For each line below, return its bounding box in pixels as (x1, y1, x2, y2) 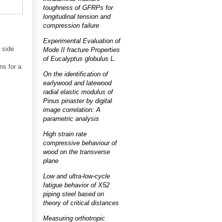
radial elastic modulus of (43, 88, 113, 96)
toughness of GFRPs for (43, 3, 113, 11)
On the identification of (43, 70, 108, 78)
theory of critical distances (43, 199, 119, 207)
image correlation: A (43, 106, 101, 113)
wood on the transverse (43, 148, 110, 156)
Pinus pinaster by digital (43, 97, 112, 105)
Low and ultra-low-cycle (43, 172, 110, 180)
